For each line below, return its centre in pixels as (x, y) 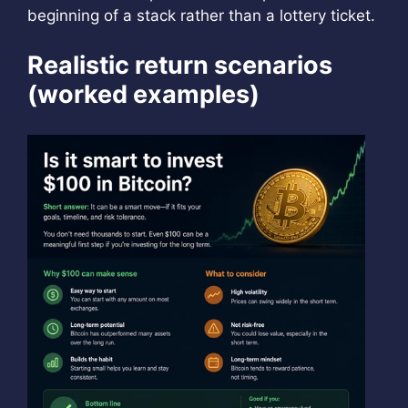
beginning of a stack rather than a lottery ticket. (201, 15)
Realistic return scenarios (180, 65)
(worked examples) (143, 94)
